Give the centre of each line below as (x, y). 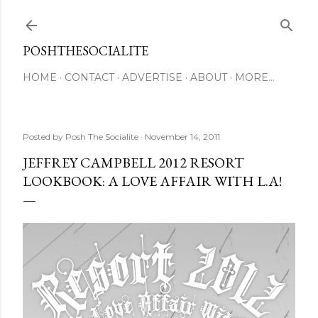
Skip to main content (159, 18)
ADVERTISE (152, 77)
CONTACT (89, 77)
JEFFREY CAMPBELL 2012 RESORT (133, 163)
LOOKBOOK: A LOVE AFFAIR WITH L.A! (152, 181)
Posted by (44, 137)
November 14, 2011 (182, 137)
